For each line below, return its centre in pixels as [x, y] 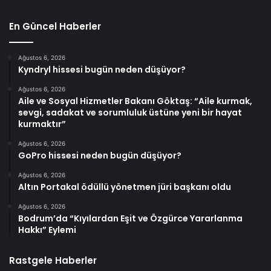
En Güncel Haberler [55, 26]
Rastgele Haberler [53, 260]
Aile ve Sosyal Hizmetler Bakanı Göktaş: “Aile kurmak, [135, 101]
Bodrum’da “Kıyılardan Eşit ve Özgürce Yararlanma [130, 218]
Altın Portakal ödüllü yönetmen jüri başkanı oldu [125, 187]
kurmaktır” [42, 124]
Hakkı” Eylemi [47, 230]
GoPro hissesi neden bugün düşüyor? [100, 155]
